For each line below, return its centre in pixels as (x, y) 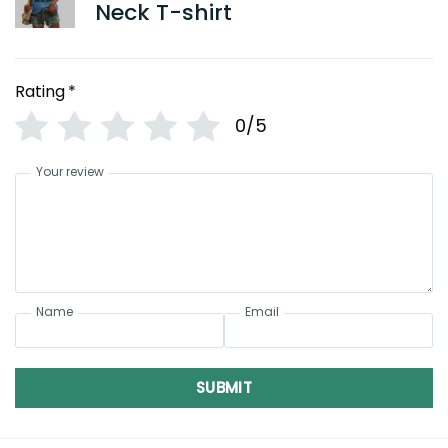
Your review (70, 172)
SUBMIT (224, 388)
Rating (40, 92)
